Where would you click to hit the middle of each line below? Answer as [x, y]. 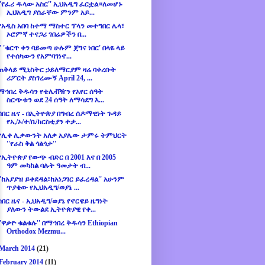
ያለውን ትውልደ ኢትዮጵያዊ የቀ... [51, 210]
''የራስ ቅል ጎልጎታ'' [31, 144]
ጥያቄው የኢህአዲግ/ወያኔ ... [43, 188]
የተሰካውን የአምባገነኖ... [39, 56]
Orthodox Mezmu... [36, 232]
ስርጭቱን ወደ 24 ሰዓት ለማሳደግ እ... [55, 100]
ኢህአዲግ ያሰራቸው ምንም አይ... [50, 13]
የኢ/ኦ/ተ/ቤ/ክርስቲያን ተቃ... [43, 122]
